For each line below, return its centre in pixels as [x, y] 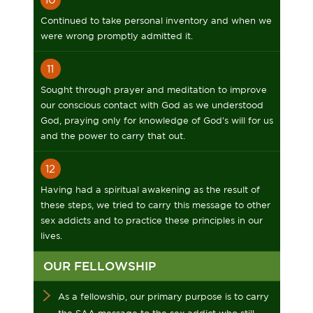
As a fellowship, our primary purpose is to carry [163, 297]
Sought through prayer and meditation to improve [153, 90]
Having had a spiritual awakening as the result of [150, 190]
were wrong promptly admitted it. [116, 36]
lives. [51, 236]
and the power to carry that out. [112, 136]
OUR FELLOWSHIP [99, 266]
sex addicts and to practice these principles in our [151, 220]
